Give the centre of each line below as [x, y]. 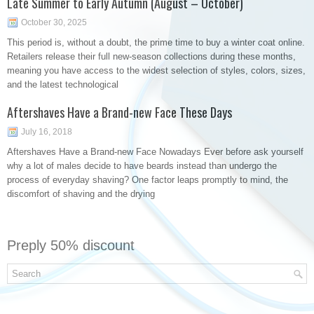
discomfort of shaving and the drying [81, 194]
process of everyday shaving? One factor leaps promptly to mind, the [148, 180]
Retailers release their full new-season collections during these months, [151, 56]
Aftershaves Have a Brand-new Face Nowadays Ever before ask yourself [155, 152]
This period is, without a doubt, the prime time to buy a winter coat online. [156, 42]
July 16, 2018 [47, 132]
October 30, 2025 [54, 22]
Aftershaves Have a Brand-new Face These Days [120, 112]
